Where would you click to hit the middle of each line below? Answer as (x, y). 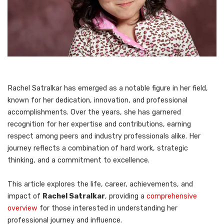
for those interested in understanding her (107, 208)
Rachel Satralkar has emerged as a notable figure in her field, (108, 88)
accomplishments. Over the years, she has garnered (94, 112)
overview (22, 208)
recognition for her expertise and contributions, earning (99, 124)
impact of (25, 196)
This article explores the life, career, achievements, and (100, 184)
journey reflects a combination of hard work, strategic (98, 148)
